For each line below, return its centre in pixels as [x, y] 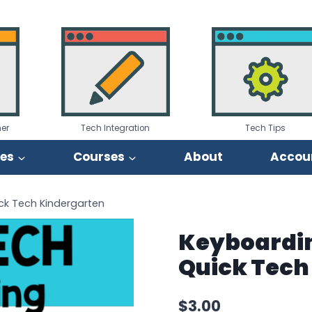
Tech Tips [266, 128]
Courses [99, 157]
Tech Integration [116, 128]
